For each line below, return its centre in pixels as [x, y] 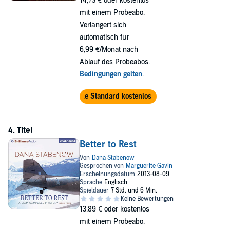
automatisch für [104, 37]
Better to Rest [108, 145]
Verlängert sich [103, 25]
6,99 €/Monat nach [109, 50]
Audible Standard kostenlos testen [118, 96]
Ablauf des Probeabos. [114, 62]
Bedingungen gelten [111, 74]
